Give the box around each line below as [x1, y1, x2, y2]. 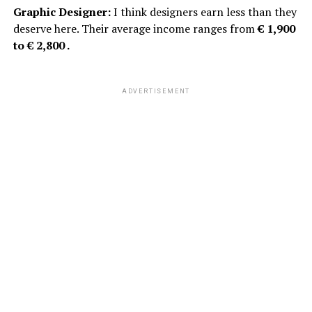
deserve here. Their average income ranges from [13, 20, 258, 36]
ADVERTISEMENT [121, 87, 191, 95]
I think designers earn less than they [110, 3, 297, 19]
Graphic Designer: [13, 3, 111, 19]
